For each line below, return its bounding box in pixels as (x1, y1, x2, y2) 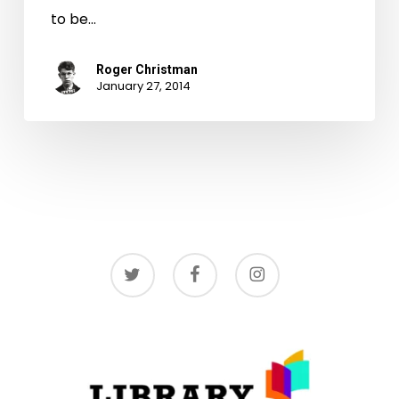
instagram (233, 253, 298, 272)
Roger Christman (95, 62, 198, 77)
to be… (50, 9, 96, 30)
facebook (171, 253, 232, 272)
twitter (109, 253, 151, 272)
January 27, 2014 (95, 77, 191, 95)
